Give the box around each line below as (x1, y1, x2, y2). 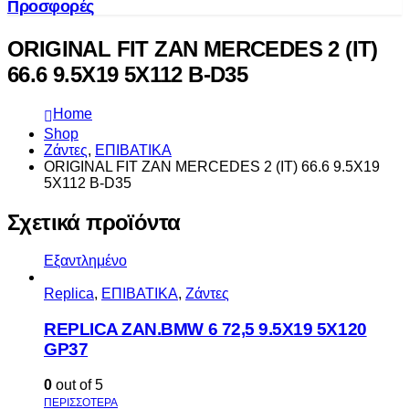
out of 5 (52, 376, 103, 393)
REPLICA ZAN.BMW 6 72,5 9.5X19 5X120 (44, 320, 367, 340)
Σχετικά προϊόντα (7, 209, 181, 235)
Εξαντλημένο (44, 253, 127, 269)
